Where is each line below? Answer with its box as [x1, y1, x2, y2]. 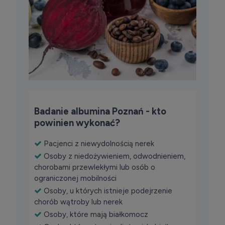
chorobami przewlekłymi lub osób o [34, 162, 155, 172]
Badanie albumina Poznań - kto [34, 105, 166, 117]
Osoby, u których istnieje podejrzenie [43, 186, 172, 195]
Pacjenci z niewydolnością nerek [43, 139, 154, 148]
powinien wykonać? [34, 117, 120, 129]
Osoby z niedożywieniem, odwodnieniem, [43, 151, 185, 161]
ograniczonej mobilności [34, 173, 117, 183]
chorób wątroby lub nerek [34, 197, 123, 206]
